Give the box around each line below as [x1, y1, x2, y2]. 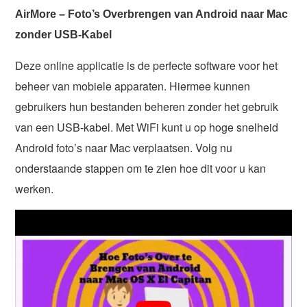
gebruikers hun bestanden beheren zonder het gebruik [15, 98, 279, 114]
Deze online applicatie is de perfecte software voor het [15, 57, 278, 73]
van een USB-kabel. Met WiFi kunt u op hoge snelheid [15, 119, 279, 135]
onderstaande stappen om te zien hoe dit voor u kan [15, 160, 267, 176]
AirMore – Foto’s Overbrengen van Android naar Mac [15, 8, 288, 20]
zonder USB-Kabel [15, 28, 112, 40]
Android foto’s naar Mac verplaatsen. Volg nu [15, 139, 233, 156]
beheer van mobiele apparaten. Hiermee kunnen [15, 77, 251, 94]
